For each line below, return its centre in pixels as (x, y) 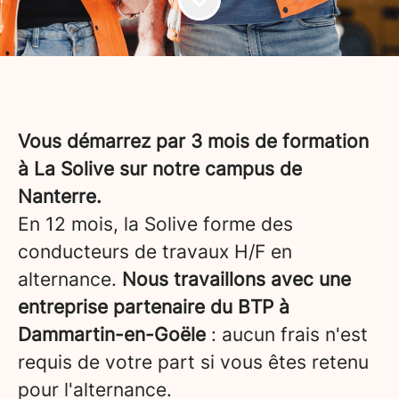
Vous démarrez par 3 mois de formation (193, 141)
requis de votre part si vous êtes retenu (193, 362)
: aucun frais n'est (289, 334)
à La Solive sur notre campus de (160, 169)
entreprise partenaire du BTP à (154, 307)
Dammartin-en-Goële (114, 334)
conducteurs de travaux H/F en (155, 252)
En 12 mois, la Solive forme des (155, 224)
